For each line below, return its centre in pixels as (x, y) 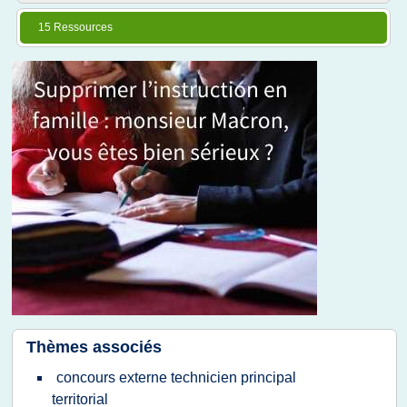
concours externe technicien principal (176, 377)
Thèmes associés (94, 347)
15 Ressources (75, 27)
